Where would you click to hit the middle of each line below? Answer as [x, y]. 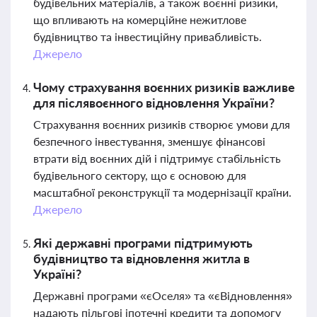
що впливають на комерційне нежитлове [140, 19]
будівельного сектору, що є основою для [140, 175]
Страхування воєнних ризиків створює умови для [162, 124]
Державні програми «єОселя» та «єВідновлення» [163, 295]
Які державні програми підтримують [143, 243]
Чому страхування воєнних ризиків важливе [164, 87]
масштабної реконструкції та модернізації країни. [162, 192]
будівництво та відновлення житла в [142, 258]
